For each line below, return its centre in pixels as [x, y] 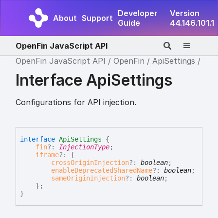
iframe [47, 154]
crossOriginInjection [90, 162]
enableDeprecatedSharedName [102, 170]
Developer [138, 13]
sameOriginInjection [88, 178]
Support [97, 18]
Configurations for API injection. [76, 102]
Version [185, 13]
